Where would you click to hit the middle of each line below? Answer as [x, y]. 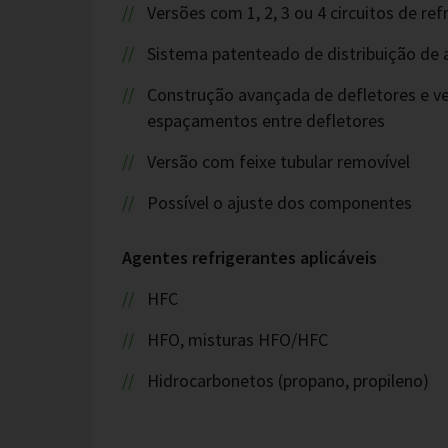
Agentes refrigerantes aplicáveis [249, 257]
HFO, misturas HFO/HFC [237, 339]
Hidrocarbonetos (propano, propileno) [287, 380]
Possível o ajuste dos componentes [279, 202]
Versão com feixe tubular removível [278, 161]
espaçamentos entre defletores [266, 120]
